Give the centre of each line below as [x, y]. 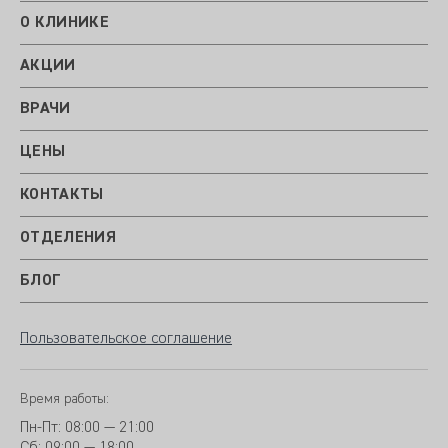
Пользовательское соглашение [126, 339]
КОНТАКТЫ [62, 195]
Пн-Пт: [42, 428]
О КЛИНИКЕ [64, 23]
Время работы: [64, 399]
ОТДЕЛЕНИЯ [68, 238]
